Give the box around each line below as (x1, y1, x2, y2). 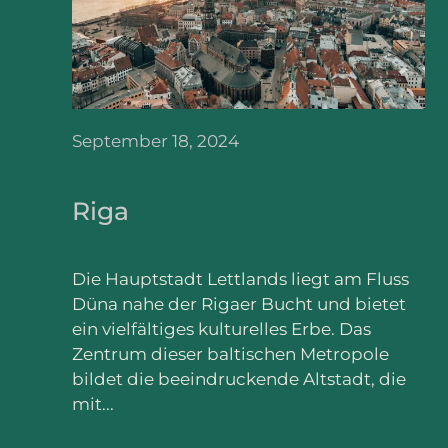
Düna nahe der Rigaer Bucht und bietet (72, 293, 406, 314)
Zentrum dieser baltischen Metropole (72, 343, 389, 364)
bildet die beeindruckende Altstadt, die (72, 368, 406, 389)
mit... (72, 393, 114, 414)
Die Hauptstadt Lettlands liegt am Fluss (72, 268, 409, 289)
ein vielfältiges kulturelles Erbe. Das (72, 318, 371, 339)
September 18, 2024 (72, 131, 239, 152)
